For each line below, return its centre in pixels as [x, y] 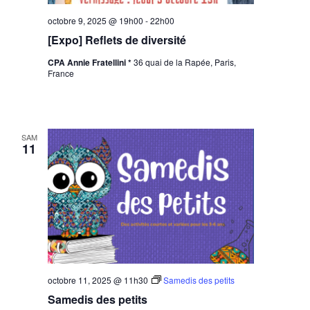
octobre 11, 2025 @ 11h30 [98, 280]
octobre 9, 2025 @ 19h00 [96, 21]
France [61, 73]
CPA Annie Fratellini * [91, 63]
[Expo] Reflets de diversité [117, 40]
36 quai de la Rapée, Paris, [185, 62]
